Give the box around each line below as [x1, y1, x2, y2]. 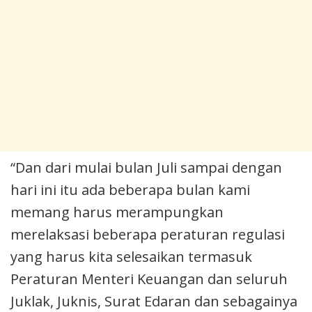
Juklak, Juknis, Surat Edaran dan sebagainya [10, 291, 297, 311]
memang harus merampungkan [10, 202, 224, 221]
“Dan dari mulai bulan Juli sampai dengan [10, 157, 282, 177]
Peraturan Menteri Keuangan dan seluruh [10, 269, 288, 288]
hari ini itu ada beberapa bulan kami [10, 180, 250, 199]
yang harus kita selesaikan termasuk [10, 247, 252, 266]
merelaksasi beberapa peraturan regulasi [10, 224, 285, 244]
